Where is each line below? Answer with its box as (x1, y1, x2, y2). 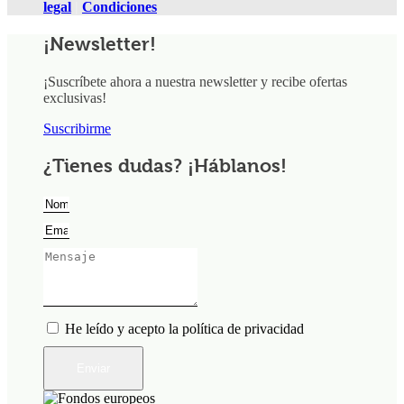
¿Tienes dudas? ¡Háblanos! (43, 155, 287, 178)
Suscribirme (43, 121, 111, 137)
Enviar (77, 362, 110, 376)
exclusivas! (43, 90, 106, 106)
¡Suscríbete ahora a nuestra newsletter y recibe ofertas (43, 74, 347, 90)
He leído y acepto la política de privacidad (65, 321, 304, 337)
